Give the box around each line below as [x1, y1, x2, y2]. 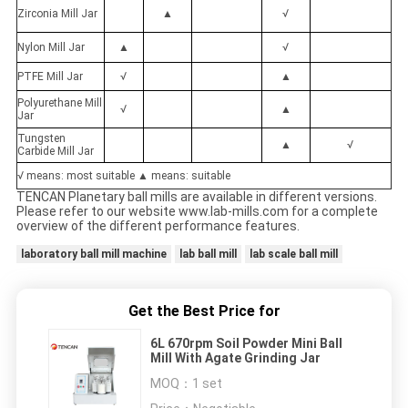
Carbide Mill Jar [16, 145, 94, 158]
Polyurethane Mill [16, 97, 102, 110]
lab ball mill [178, 248, 237, 261]
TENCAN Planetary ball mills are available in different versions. [15, 189, 377, 205]
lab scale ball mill [249, 248, 338, 261]
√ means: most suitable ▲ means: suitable [16, 169, 230, 183]
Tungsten [16, 132, 66, 146]
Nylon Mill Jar [16, 41, 85, 55]
